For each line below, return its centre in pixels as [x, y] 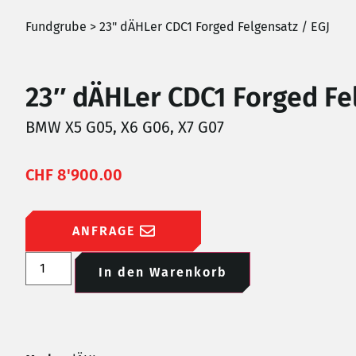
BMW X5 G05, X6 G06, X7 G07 [125, 127]
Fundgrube [56, 26]
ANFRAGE [103, 230]
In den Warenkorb [163, 272]
